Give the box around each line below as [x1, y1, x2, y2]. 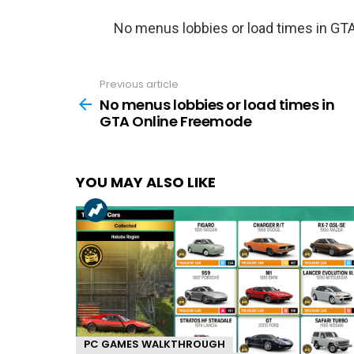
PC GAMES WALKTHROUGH [84, 336, 225, 352]
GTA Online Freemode [100, 111, 252, 131]
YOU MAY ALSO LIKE [76, 171, 216, 192]
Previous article [100, 77, 179, 92]
